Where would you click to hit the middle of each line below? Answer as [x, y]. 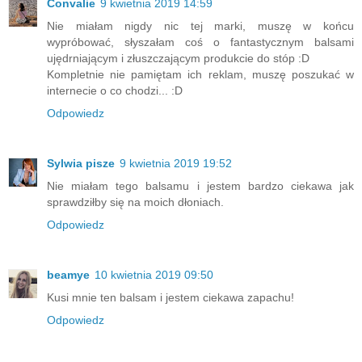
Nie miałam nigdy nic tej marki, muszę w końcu [200, 25]
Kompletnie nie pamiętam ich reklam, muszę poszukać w [200, 74]
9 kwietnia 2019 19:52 [176, 163]
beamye [68, 274]
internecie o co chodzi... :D [115, 90]
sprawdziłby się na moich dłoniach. [135, 202]
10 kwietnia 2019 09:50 [154, 274]
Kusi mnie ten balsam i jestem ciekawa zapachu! [170, 297]
